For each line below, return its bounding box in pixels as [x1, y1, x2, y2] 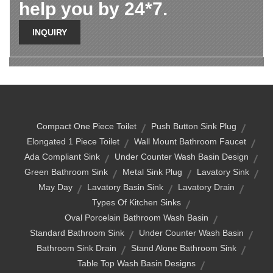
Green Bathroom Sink [24, 167, 108, 177]
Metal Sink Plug [122, 167, 182, 177]
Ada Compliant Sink [24, 152, 100, 161]
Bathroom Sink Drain [37, 243, 116, 253]
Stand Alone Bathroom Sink [131, 243, 236, 253]
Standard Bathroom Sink [29, 228, 124, 238]
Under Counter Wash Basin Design [115, 152, 249, 161]
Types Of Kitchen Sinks [92, 197, 181, 207]
